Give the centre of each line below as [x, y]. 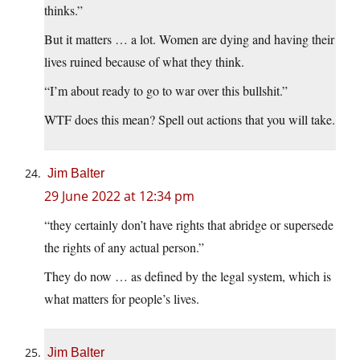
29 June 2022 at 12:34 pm [119, 196]
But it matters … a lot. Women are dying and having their [189, 39]
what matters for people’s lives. [122, 298]
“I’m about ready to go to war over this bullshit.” [166, 90]
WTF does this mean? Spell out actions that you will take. [190, 119]
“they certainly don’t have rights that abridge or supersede [189, 224]
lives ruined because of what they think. [144, 61]
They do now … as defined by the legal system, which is [188, 276]
